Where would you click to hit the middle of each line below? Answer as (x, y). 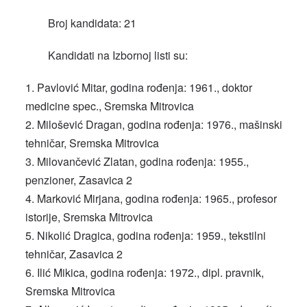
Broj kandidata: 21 (76, 23)
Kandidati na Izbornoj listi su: (102, 56)
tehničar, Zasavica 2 (74, 254)
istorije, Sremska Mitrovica (89, 217)
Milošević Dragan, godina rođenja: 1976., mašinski (160, 125)
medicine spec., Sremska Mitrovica (110, 106)
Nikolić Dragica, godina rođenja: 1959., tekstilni (152, 236)
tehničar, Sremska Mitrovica (93, 143)
